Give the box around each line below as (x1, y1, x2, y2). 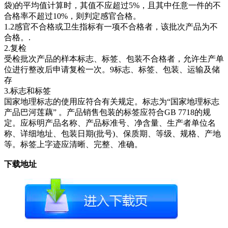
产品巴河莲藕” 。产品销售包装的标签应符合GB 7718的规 (4, 107, 211, 117)
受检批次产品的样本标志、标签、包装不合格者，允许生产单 (4, 54, 224, 63)
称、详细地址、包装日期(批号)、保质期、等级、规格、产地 (4, 129, 221, 138)
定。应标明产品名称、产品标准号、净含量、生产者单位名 (4, 118, 216, 127)
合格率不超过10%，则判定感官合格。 (4, 11, 141, 20)
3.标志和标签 (4, 86, 51, 95)
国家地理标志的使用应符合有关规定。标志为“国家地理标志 (4, 97, 219, 106)
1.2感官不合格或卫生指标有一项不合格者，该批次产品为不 (4, 22, 218, 31)
